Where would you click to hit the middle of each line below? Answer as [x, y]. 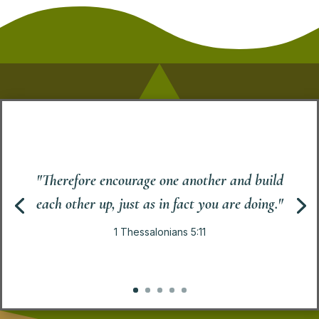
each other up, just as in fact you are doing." [159, 203]
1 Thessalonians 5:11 [159, 231]
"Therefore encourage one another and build [159, 180]
